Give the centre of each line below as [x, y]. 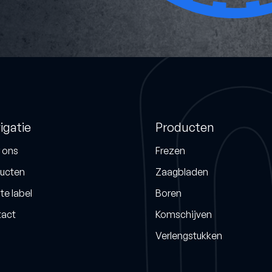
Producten [185, 127]
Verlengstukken [189, 235]
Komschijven [184, 214]
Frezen [170, 150]
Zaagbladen [182, 172]
